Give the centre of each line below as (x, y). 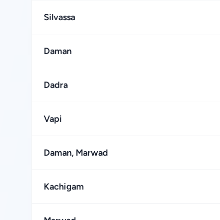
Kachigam (64, 187)
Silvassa (59, 17)
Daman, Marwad (76, 153)
